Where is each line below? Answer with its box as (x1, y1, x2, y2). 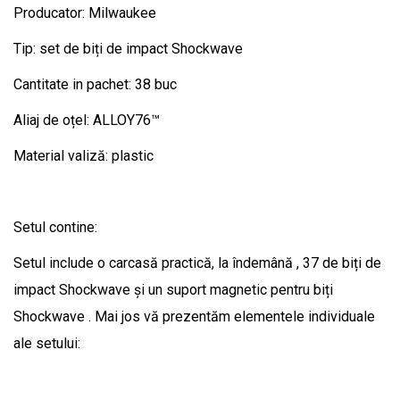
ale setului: (13, 334, 80, 352)
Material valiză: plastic (13, 146, 154, 164)
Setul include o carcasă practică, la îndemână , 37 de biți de (13, 254, 381, 271)
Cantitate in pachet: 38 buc (13, 75, 177, 93)
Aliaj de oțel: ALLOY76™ (13, 111, 160, 129)
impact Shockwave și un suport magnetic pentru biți (13, 280, 333, 298)
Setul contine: (13, 218, 97, 236)
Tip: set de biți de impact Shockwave (13, 39, 243, 57)
